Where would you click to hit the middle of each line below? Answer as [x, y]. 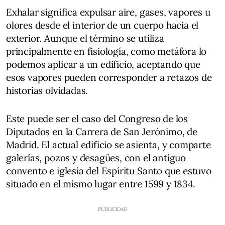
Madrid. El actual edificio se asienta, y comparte [108, 145]
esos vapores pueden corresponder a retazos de [109, 77]
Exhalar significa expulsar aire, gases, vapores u [108, 12]
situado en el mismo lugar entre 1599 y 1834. [101, 184]
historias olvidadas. [47, 90]
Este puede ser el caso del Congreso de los [97, 119]
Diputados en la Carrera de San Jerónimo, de [102, 132]
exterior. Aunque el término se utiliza [85, 38]
